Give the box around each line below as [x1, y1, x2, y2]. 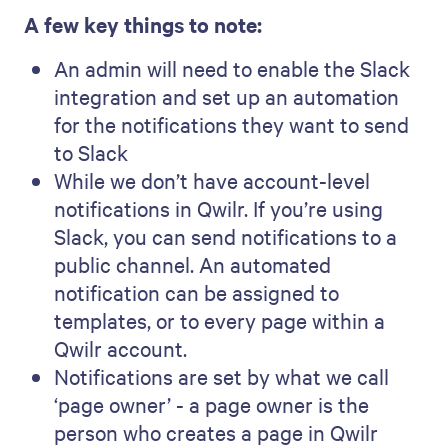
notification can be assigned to [54, 278, 339, 307]
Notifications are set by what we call [54, 362, 389, 391]
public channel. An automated [54, 250, 331, 279]
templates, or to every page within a [54, 306, 385, 335]
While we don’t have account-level [54, 166, 370, 195]
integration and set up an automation [54, 82, 399, 111]
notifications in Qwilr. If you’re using [54, 194, 383, 223]
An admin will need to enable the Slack [54, 54, 410, 83]
